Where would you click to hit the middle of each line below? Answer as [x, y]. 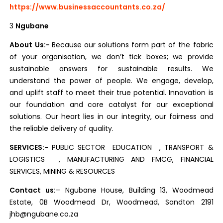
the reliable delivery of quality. [62, 128]
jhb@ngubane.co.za [44, 214]
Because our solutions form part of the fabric [132, 45]
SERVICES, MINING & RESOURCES [63, 171]
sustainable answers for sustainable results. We [111, 69]
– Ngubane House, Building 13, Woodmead [135, 190]
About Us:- [31, 45]
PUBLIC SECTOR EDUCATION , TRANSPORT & [132, 147]
